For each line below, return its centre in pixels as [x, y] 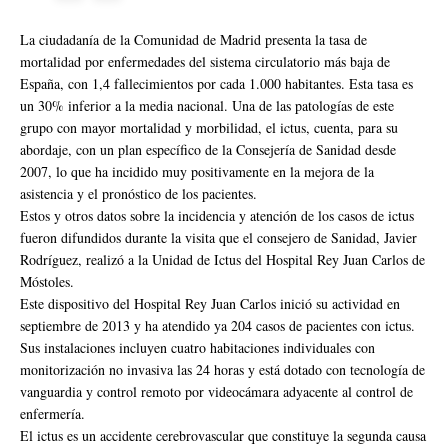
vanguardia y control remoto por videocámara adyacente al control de [216, 392]
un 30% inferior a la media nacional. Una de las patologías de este [207, 106]
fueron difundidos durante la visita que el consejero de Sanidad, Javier [218, 238]
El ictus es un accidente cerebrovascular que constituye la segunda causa [223, 436]
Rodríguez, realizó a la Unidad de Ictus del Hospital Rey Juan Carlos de [222, 260]
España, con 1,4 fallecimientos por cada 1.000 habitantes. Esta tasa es [216, 84]
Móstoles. [47, 282]
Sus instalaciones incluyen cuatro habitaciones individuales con [197, 348]
